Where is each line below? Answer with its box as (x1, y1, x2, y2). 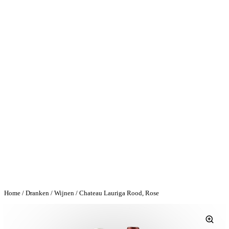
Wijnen (54, 189, 74, 197)
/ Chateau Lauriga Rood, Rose (74, 189, 159, 197)
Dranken (26, 189, 49, 197)
